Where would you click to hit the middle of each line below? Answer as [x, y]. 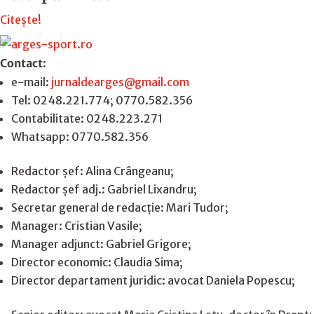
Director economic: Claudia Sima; [97, 262]
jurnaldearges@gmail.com [120, 82]
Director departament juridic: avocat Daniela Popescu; [153, 280]
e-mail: [31, 82]
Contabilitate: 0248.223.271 [87, 118]
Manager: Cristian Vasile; [77, 225]
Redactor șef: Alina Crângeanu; [93, 171]
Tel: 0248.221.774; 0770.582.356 [102, 100]
